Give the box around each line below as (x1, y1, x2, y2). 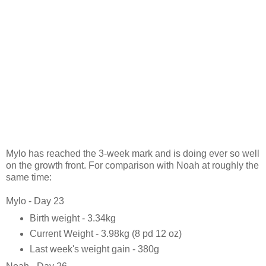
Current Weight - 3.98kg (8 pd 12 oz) (29, 229, 182, 239)
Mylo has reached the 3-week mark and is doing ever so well (6, 148, 259, 159)
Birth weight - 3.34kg (29, 213, 116, 224)
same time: (6, 172, 52, 183)
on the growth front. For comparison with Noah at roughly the (6, 160, 259, 171)
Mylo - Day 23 (6, 196, 64, 207)
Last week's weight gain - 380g (29, 244, 159, 255)
